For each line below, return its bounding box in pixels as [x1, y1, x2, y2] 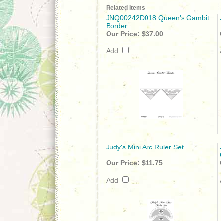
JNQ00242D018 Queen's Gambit [106, 14, 209, 22]
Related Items [106, 4, 145, 11]
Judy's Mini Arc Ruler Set [106, 143, 184, 151]
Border [106, 22, 127, 30]
